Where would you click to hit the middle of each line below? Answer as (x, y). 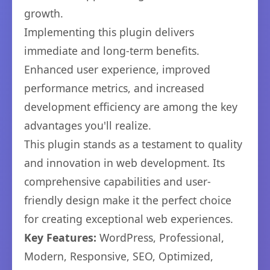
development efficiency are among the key (131, 107)
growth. (44, 13)
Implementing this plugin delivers (109, 32)
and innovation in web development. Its (124, 163)
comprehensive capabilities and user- (118, 181)
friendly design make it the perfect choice (128, 200)
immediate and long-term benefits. (112, 51)
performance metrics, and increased (114, 88)
